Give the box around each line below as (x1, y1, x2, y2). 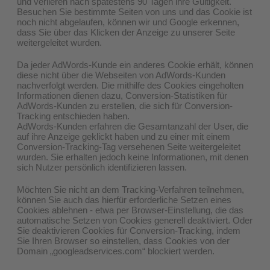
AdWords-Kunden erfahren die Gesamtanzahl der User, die (17, 121, 248, 131)
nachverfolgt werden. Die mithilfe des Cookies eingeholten (17, 80, 243, 90)
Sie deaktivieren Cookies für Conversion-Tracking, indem (17, 225, 240, 236)
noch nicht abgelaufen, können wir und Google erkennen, (17, 16, 239, 27)
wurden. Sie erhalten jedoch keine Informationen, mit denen (17, 151, 248, 162)
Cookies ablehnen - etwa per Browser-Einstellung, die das (17, 204, 243, 215)
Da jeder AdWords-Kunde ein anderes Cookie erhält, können (17, 59, 253, 70)
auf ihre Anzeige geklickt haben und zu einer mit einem (17, 131, 230, 142)
